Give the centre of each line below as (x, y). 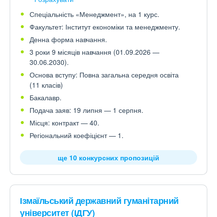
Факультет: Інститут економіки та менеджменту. (105, 27)
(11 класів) (46, 85)
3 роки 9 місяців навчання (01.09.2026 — (94, 52)
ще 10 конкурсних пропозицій (108, 158)
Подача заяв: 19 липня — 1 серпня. (86, 110)
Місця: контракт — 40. (64, 123)
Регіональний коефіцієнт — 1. (77, 135)
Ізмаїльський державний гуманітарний (99, 201)
